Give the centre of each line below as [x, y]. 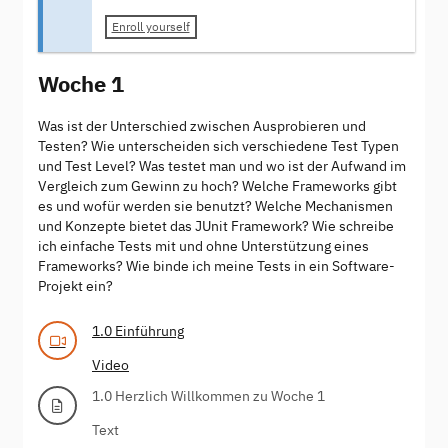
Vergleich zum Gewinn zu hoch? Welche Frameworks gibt [217, 185]
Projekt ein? [75, 285]
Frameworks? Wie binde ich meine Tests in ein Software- [216, 265]
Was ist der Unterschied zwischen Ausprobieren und [202, 125]
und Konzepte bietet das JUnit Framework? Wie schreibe [216, 225]
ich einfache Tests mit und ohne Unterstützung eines [203, 245]
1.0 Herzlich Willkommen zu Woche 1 [208, 395]
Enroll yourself [150, 27]
